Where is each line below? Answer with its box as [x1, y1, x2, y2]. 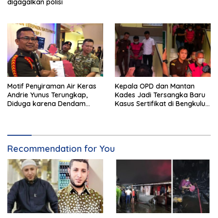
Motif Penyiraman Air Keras [7, 82, 96, 91]
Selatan [115, 108, 139, 117]
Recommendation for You [7, 143, 115, 155]
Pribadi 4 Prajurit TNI [7, 108, 74, 117]
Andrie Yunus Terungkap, [7, 91, 88, 100]
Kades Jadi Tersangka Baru [115, 91, 205, 100]
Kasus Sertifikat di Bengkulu [115, 99, 205, 109]
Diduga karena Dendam [7, 99, 86, 109]
